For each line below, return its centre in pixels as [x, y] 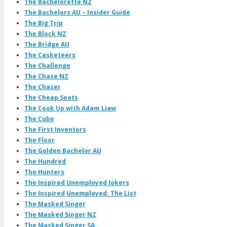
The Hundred [45, 161]
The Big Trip [44, 23]
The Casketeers [50, 55]
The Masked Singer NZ [60, 214]
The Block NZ [45, 33]
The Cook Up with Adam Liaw [70, 108]
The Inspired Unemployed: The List [80, 193]
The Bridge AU [47, 44]
